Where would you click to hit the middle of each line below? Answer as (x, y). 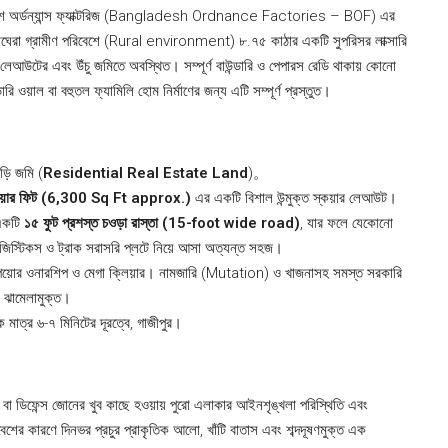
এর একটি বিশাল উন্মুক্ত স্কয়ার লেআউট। (294, 198)
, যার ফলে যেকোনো (346, 223)
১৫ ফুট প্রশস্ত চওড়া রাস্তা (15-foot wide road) (162, 223)
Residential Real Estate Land (145, 173)
